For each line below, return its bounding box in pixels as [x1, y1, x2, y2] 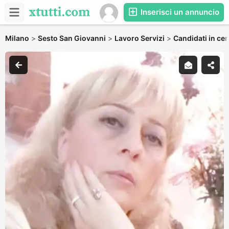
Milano [5, 34, 29, 42]
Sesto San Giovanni [38, 34, 106, 42]
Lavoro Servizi [114, 34, 165, 42]
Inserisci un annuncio [139, 7, 219, 17]
